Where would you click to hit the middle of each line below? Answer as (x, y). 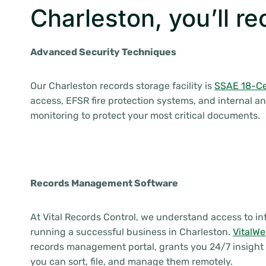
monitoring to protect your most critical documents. (145, 115)
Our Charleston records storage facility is (122, 86)
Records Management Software (104, 183)
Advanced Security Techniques (103, 52)
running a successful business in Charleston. (132, 232)
